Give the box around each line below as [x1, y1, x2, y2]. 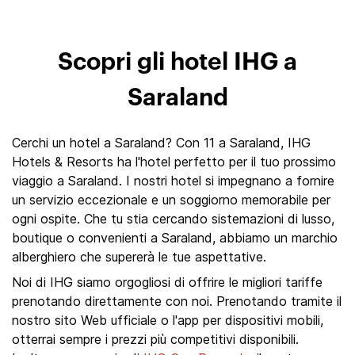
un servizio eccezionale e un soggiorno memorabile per [12, 192, 330, 208]
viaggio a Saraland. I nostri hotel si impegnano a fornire [12, 173, 334, 189]
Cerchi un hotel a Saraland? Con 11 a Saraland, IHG [12, 135, 311, 151]
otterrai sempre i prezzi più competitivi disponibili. [12, 331, 299, 347]
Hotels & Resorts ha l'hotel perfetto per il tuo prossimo [12, 154, 336, 170]
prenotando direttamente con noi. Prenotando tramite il [12, 293, 342, 309]
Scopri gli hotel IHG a [58, 51, 297, 74]
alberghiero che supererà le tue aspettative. [12, 249, 266, 265]
